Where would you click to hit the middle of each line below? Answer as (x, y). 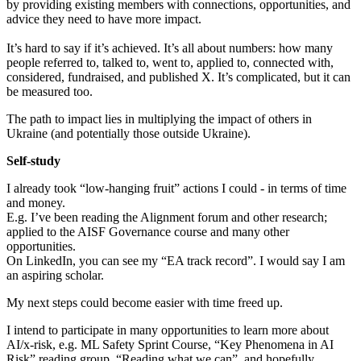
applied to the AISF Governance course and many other (148, 231)
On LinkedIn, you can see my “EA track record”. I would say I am (176, 260)
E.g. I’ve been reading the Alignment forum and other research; (167, 217)
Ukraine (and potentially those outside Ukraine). (129, 133)
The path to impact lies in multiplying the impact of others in (159, 118)
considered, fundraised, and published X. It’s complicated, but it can (178, 77)
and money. (36, 202)
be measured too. (50, 91)
